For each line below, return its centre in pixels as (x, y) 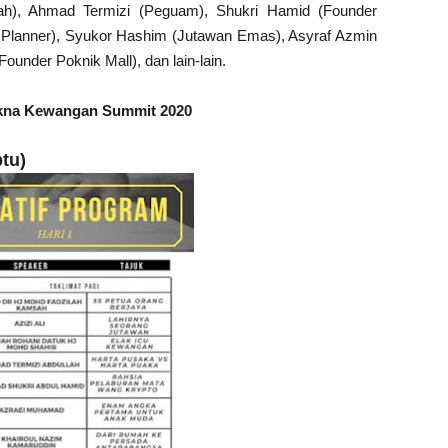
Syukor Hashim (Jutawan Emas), (176, 35)
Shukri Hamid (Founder (297, 10)
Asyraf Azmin (333, 35)
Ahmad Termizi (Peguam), (122, 10)
